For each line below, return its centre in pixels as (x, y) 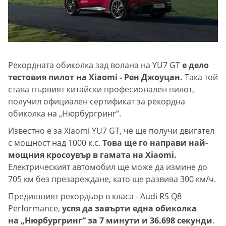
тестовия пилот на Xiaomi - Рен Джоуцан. (95, 77)
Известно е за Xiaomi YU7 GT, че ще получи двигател (111, 131)
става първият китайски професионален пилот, (101, 90)
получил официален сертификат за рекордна (97, 102)
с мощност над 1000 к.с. (55, 143)
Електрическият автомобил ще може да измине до (108, 167)
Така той (200, 77)
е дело (194, 65)
